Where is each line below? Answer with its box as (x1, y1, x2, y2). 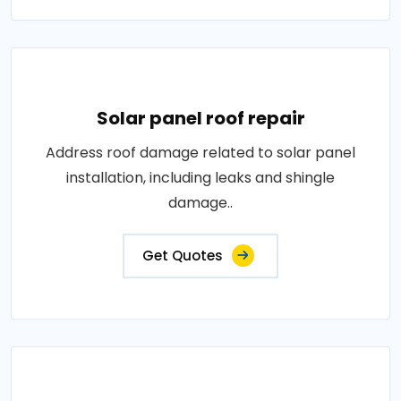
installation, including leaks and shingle (66, 167, 335, 188)
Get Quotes (142, 246, 223, 265)
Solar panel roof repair (96, 106, 305, 131)
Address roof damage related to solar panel (46, 142, 355, 163)
